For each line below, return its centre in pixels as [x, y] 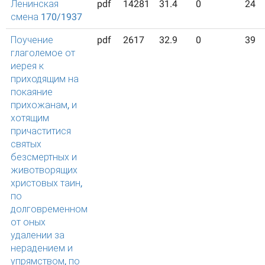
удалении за [38, 235]
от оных [28, 222]
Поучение [32, 40]
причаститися [41, 131]
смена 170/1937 [46, 17]
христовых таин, [46, 183]
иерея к [27, 66]
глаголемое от [43, 53]
